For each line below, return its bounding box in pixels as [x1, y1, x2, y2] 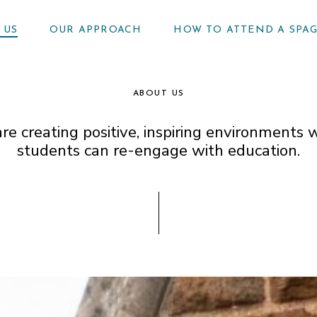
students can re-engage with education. [17, 139, 300, 161]
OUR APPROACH [49, 24, 142, 35]
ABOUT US [132, 89, 185, 98]
